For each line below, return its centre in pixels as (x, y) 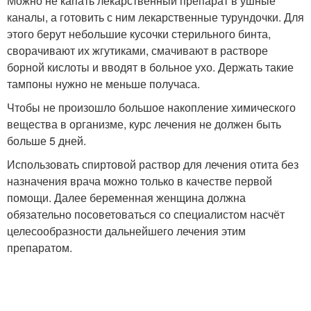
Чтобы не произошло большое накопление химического (151, 107)
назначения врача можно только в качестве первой (140, 181)
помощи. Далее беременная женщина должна (126, 197)
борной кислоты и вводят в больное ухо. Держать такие (150, 67)
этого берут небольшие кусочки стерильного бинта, (139, 34)
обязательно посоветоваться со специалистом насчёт (146, 214)
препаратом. (40, 247)
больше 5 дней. (47, 141)
